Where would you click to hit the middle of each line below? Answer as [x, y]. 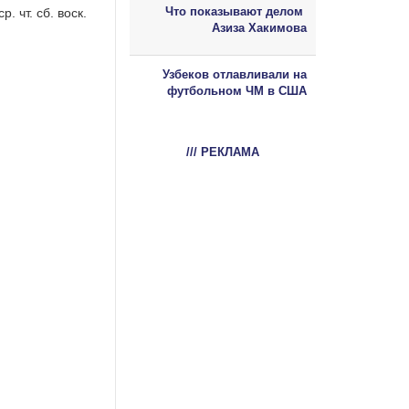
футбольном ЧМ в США [237, 90]
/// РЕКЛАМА [223, 152]
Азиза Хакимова [259, 27]
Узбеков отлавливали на [235, 74]
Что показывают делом [236, 11]
